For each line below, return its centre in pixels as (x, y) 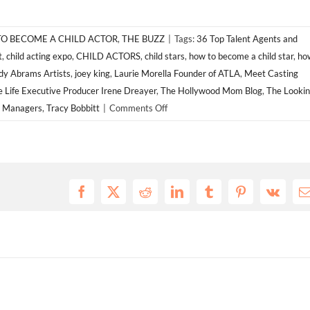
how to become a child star (241, 56)
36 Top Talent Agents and (247, 38)
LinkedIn (199, 197)
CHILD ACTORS (108, 56)
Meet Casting (271, 73)
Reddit (161, 197)
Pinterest (262, 197)
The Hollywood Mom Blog (211, 90)
